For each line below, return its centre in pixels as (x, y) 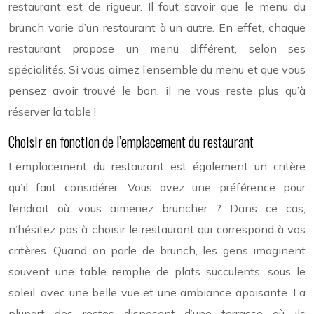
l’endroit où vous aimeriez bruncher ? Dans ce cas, (157, 208)
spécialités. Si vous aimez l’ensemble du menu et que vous (157, 69)
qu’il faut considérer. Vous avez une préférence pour (157, 187)
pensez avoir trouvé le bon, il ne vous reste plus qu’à (157, 90)
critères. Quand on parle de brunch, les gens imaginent (157, 250)
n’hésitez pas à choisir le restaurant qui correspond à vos (157, 229)
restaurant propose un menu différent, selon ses (157, 48)
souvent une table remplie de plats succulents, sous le (157, 271)
